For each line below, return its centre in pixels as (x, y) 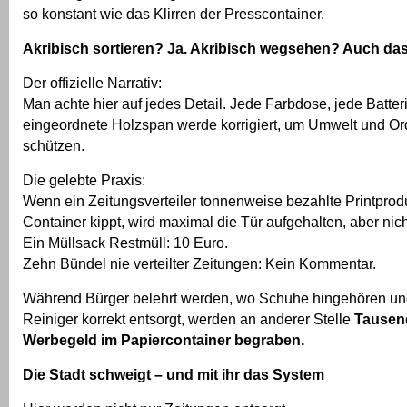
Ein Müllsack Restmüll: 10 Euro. (125, 243)
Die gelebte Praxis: (84, 180)
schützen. (54, 145)
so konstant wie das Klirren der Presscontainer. (174, 14)
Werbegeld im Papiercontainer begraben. (164, 340)
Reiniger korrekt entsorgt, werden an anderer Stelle (189, 319)
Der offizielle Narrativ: (92, 83)
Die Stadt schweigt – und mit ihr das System (174, 374)
